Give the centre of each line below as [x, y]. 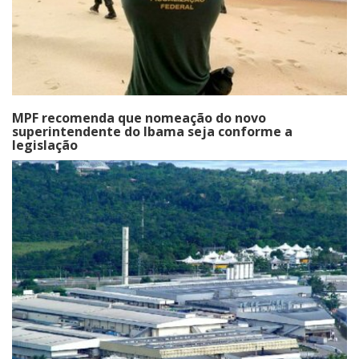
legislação [45, 145]
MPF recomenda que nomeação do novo [139, 117]
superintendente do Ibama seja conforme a [152, 131]
